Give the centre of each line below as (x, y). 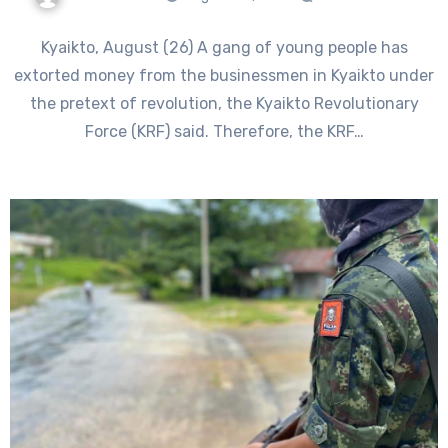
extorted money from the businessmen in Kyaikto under (224, 75)
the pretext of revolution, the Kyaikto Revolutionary (224, 103)
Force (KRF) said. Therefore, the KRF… (224, 131)
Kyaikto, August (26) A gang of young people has (224, 47)
